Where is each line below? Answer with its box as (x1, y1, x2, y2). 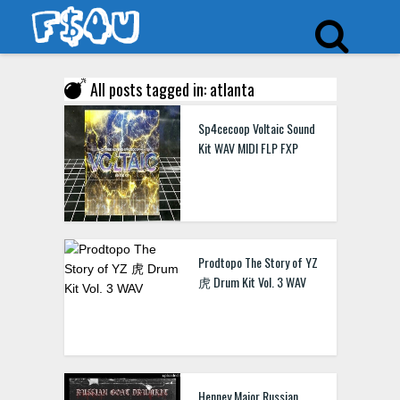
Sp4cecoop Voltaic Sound (197, 119, 315, 137)
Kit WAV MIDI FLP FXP (197, 138, 298, 157)
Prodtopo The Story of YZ (197, 253, 318, 271)
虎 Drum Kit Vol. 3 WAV (197, 272, 306, 291)
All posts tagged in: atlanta (89, 78, 254, 101)
